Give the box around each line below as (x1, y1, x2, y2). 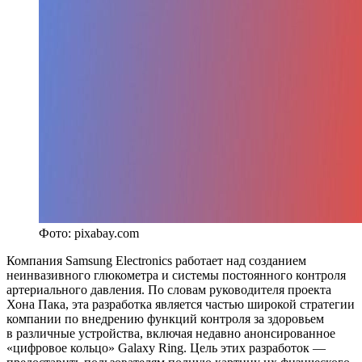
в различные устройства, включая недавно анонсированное (6, 326, 335, 340)
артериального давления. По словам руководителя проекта (6, 282, 331, 297)
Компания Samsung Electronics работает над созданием (6, 253, 306, 267)
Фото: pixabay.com (39, 225, 139, 240)
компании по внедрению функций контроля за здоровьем (6, 311, 324, 326)
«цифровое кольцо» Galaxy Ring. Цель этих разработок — (6, 340, 326, 355)
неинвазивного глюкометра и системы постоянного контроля (6, 267, 346, 282)
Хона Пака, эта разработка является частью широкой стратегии (6, 297, 355, 311)
